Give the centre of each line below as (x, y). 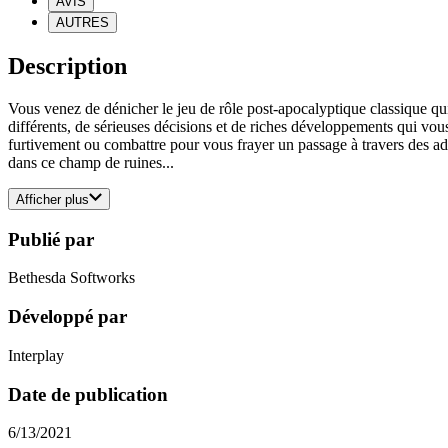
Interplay (36, 355)
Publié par (51, 239)
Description (67, 65)
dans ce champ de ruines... (91, 162)
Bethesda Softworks (71, 278)
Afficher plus (52, 200)
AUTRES (82, 22)
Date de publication (88, 394)
